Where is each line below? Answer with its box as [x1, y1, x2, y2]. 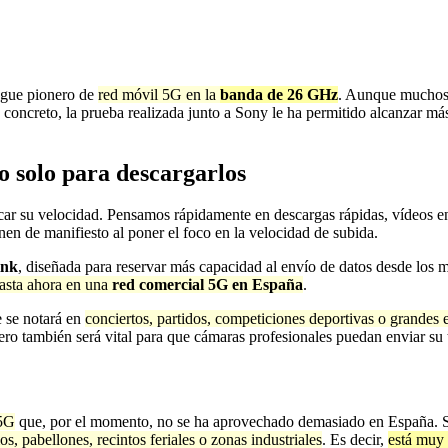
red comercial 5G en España [112, 276, 303, 294]
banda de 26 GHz [220, 85, 338, 103]
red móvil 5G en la [98, 85, 220, 103]
